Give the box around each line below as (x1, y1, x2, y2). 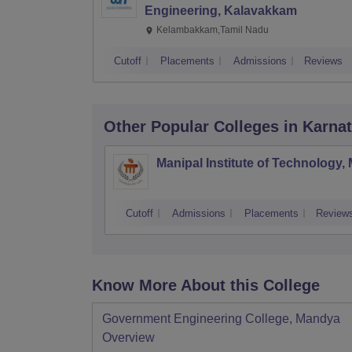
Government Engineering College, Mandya (102, 312, 340, 325)
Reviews (304, 55, 343, 67)
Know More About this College (92, 277, 320, 294)
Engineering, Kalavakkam (145, 4, 297, 17)
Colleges (214, 118, 279, 135)
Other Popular (104, 118, 209, 135)
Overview (102, 331, 155, 344)
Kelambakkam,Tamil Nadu (156, 24, 269, 35)
